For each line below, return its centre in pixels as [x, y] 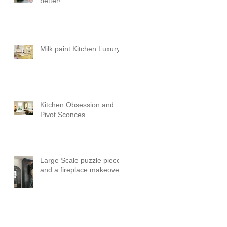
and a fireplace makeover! [82, 170]
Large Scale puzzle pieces [82, 160]
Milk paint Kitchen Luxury [80, 49]
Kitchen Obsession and [77, 105]
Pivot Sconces [63, 115]
